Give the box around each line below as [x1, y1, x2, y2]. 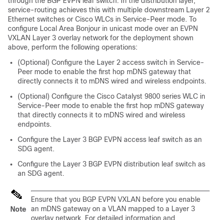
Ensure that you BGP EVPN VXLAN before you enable [31, 195, 200, 204]
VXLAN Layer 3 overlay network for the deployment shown [8, 34, 193, 42]
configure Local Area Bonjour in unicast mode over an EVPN [8, 25, 198, 33]
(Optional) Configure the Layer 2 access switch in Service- [18, 58, 204, 67]
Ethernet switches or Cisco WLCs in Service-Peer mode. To [8, 15, 196, 24]
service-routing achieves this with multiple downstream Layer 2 [8, 6, 210, 14]
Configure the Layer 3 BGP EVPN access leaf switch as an [18, 136, 202, 144]
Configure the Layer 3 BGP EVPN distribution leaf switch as [18, 160, 205, 168]
